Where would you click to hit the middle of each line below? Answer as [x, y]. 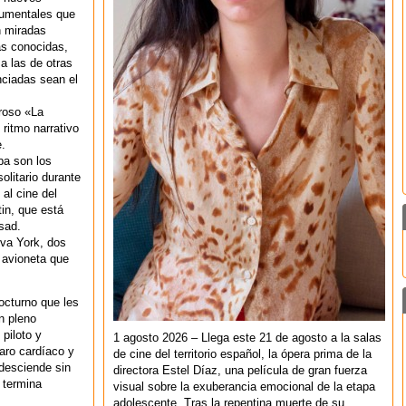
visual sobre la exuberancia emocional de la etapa [244, 387]
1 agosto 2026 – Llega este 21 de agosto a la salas [247, 338]
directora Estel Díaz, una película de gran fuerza [240, 370]
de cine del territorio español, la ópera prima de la [242, 354]
